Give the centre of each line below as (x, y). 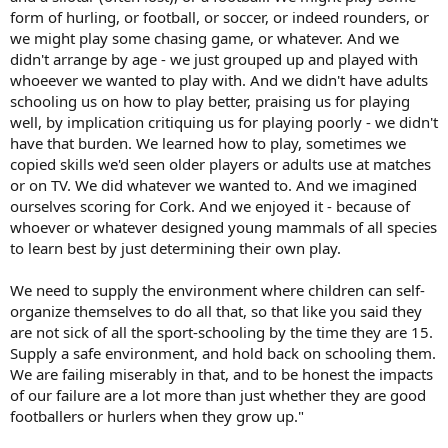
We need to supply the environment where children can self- (217, 289)
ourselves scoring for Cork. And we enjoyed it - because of (210, 205)
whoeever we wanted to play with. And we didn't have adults (219, 79)
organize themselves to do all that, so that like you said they (216, 310)
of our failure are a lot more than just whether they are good (218, 394)
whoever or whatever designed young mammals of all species (223, 226)
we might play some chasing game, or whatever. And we (204, 37)
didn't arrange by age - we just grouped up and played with (214, 58)
